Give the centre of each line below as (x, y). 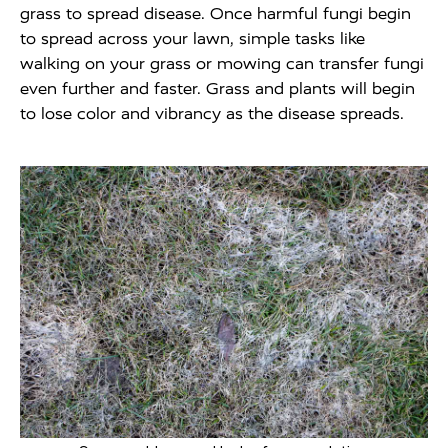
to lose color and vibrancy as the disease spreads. (212, 113)
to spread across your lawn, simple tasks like (192, 38)
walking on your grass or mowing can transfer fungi (222, 63)
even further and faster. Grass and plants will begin (217, 88)
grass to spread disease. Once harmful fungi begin (215, 13)
